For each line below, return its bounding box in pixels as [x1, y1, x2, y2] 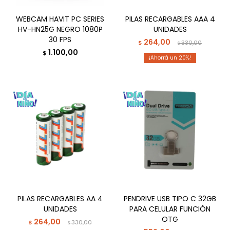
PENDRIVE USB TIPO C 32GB [124, 194, 216, 204]
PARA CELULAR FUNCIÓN [129, 204, 210, 214]
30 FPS [49, 34, 71, 45]
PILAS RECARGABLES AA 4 [17, 194, 103, 204]
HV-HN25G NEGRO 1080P [17, 24, 103, 34]
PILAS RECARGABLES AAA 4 [125, 14, 215, 24]
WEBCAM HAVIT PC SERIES [16, 14, 104, 24]
